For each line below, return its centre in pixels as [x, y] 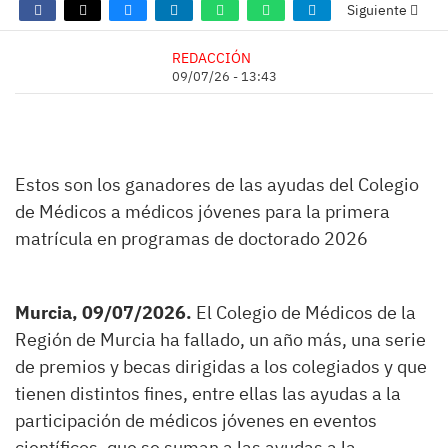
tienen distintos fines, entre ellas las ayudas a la [208, 393]
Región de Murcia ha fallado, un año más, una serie [220, 339]
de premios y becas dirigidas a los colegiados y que [221, 366]
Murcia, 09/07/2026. [103, 312]
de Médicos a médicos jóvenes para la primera [202, 211]
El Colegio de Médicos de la [304, 312]
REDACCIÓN [211, 57]
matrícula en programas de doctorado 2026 [191, 238]
